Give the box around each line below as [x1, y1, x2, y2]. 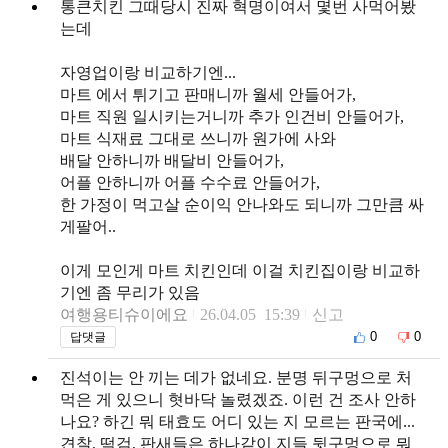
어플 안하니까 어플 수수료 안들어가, [60, 173, 320, 191]
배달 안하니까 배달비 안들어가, [60, 151, 284, 169]
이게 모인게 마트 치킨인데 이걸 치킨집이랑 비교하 [60, 261, 420, 279]
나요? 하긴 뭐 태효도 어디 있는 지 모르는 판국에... [60, 412, 415, 430]
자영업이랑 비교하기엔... [60, 63, 236, 81]
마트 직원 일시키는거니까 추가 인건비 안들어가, [60, 107, 404, 125]
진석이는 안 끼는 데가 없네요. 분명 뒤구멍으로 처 [60, 368, 412, 386]
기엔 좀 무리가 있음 [60, 283, 200, 301]
